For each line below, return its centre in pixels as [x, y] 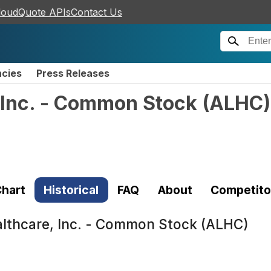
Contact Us [96, 12]
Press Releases [73, 73]
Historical [71, 190]
